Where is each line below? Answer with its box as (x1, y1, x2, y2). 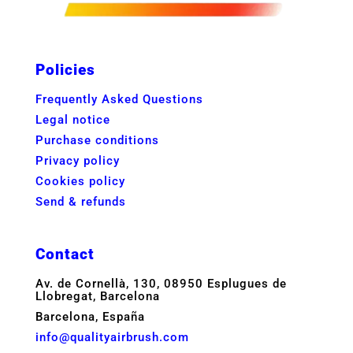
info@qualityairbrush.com (35, 329, 189, 344)
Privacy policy (35, 153, 120, 168)
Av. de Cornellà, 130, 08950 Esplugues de (35, 276, 287, 291)
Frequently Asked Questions (35, 91, 203, 106)
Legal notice (35, 112, 110, 127)
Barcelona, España (35, 309, 145, 324)
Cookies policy (35, 173, 125, 188)
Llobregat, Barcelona (35, 288, 160, 303)
